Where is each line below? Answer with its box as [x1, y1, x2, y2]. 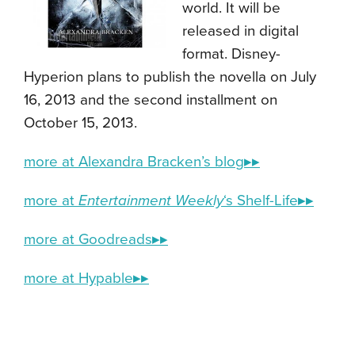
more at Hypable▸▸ [24, 269, 149, 287]
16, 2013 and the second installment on [24, 91, 277, 109]
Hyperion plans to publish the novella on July [24, 68, 316, 86]
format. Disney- [182, 45, 281, 63]
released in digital [182, 22, 299, 40]
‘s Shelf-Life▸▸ [223, 192, 314, 209]
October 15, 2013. [24, 114, 137, 132]
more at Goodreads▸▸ [24, 231, 168, 248]
